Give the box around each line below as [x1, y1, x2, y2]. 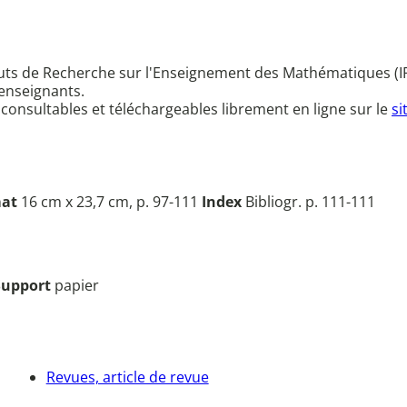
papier [55, 274, 99, 295]
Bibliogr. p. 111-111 [242, 191, 375, 212]
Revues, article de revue [45, 366, 209, 387]
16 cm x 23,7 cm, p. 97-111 [17, 191, 202, 212]
